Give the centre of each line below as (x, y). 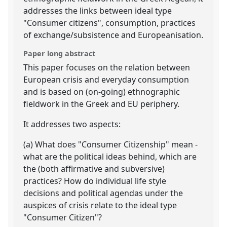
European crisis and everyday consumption (106, 79)
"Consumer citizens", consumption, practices (110, 23)
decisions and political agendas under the (103, 193)
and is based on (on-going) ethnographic (102, 91)
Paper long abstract (60, 53)
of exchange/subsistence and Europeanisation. (113, 35)
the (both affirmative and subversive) (94, 168)
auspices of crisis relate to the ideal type (100, 205)
